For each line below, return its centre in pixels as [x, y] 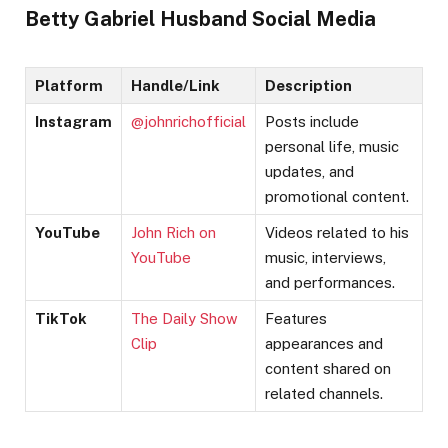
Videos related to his [337, 232]
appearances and [324, 343]
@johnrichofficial [188, 121]
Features [296, 318]
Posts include [312, 121]
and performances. [330, 282]
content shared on [328, 368]
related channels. [324, 393]
